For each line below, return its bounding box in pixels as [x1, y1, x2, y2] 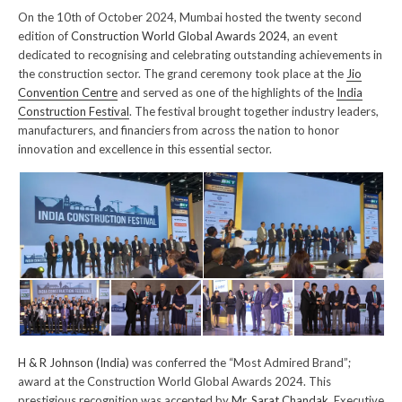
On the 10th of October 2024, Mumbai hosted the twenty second [18, 10, 362, 25]
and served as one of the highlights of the [118, 85, 336, 100]
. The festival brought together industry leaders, [129, 104, 379, 119]
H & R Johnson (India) [18, 355, 129, 371]
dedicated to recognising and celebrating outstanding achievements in [18, 48, 382, 63]
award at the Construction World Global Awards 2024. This [18, 374, 331, 389]
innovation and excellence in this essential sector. [18, 142, 272, 157]
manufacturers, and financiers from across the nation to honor [18, 123, 339, 138]
